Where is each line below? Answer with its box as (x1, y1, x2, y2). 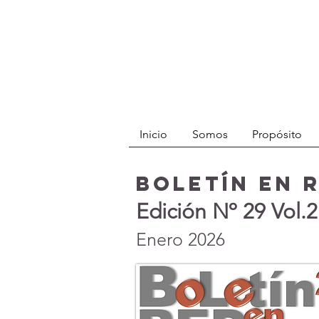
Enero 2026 (136, 229, 225, 250)
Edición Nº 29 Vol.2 (136, 199, 318, 224)
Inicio (140, 127, 167, 141)
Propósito (252, 127, 302, 141)
